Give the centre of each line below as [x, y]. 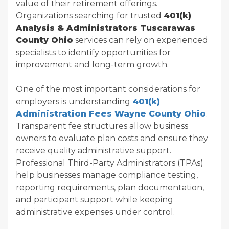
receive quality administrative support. [94, 151]
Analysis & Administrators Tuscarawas [106, 28]
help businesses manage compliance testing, [107, 175]
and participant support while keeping [95, 200]
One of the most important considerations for [108, 89]
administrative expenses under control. [95, 212]
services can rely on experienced [141, 40]
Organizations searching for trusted [90, 16]
